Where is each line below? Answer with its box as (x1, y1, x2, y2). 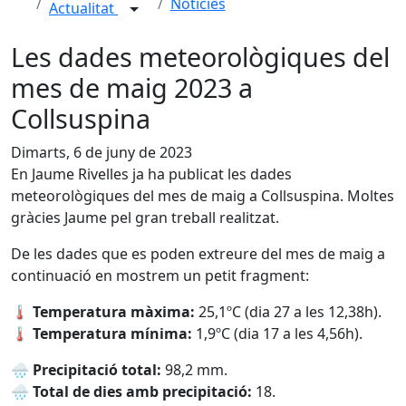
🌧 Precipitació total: (11, 360, 161, 380)
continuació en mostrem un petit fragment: (11, 266, 309, 285)
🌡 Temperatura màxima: (11, 302, 195, 322)
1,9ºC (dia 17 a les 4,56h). (192, 324, 362, 343)
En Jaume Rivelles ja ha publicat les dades (11, 164, 292, 184)
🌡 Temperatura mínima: (11, 324, 192, 343)
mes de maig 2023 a (11, 70, 253, 105)
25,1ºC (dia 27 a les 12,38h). (195, 302, 382, 322)
